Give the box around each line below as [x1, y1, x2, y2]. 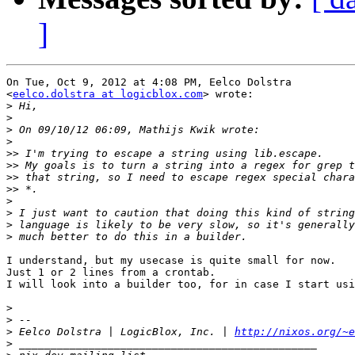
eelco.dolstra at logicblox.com [13, 88, 203, 101]
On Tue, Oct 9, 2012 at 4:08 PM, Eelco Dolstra [6, 76, 292, 89]
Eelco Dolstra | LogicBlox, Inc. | [13, 326, 235, 338]
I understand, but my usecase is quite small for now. [6, 254, 336, 267]
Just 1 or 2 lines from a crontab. [6, 266, 216, 279]
